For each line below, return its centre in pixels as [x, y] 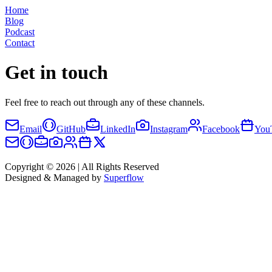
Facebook [221, 129]
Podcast [20, 32]
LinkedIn [118, 129]
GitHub [71, 129]
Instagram [169, 129]
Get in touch [56, 73]
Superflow [124, 177]
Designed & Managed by [54, 177]
